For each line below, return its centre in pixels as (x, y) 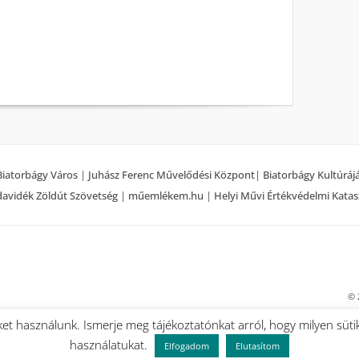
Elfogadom (187, 346)
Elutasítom (258, 346)
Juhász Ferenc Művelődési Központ (171, 174)
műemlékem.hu (165, 195)
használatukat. (110, 345)
